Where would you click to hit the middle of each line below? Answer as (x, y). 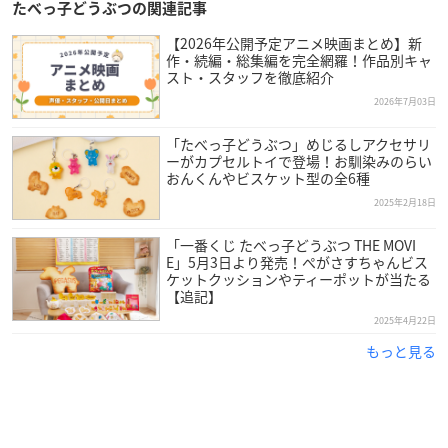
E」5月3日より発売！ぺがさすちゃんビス (296, 261)
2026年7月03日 (405, 101)
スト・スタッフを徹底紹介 (249, 76)
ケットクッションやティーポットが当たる (298, 278)
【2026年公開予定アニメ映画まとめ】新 (293, 42)
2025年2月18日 (405, 202)
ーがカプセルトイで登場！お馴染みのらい (298, 160)
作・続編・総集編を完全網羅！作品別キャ (298, 59)
